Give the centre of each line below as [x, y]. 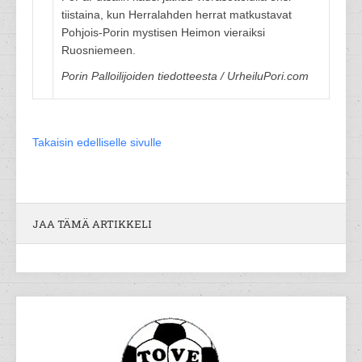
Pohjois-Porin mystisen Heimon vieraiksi [163, 32]
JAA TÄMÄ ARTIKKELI [92, 224]
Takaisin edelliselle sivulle [97, 142]
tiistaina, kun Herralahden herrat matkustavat [177, 15]
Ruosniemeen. [99, 50]
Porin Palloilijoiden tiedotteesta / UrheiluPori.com [185, 76]
